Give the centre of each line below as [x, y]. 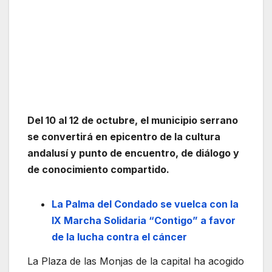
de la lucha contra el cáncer [119, 237]
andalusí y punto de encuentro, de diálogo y [133, 153]
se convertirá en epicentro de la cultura [124, 137]
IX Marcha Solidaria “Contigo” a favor [144, 221]
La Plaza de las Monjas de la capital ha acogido [136, 261]
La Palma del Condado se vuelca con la [145, 204]
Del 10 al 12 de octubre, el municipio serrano [133, 121]
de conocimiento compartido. [98, 170]
